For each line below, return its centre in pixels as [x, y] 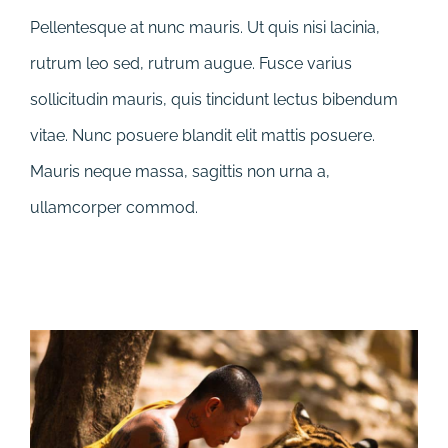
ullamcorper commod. [114, 208]
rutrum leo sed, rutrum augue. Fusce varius [191, 64]
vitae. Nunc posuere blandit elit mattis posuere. [202, 136]
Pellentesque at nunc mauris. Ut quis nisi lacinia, [205, 28]
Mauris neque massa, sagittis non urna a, [180, 172]
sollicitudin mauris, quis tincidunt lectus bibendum [214, 100]
